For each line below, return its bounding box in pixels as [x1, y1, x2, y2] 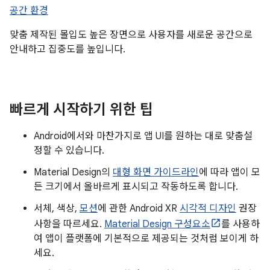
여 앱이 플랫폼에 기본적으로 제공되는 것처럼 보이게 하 [34, 232, 259, 245]
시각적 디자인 [180, 202, 236, 215]
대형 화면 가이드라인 [113, 166, 199, 178]
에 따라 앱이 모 [199, 166, 260, 178]
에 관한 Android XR [98, 202, 180, 215]
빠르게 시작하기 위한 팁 [10, 100, 153, 119]
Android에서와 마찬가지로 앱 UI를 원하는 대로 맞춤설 [34, 130, 253, 142]
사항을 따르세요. [34, 218, 104, 230]
